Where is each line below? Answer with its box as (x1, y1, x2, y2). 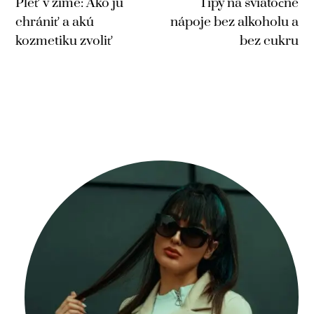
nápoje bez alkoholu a (170, 13, 299, 30)
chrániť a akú (15, 13, 95, 30)
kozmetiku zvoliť (15, 32, 114, 49)
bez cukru (239, 32, 299, 49)
